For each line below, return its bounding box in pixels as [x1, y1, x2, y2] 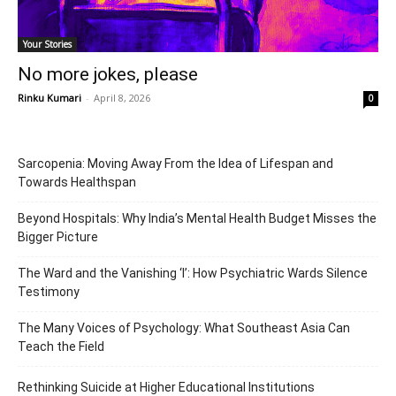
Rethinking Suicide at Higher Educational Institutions [18, 379, 315, 394]
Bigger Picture [18, 229, 98, 244]
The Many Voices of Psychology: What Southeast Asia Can [18, 320, 350, 335]
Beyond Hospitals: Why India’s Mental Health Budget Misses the [18, 210, 377, 225]
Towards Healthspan [18, 174, 136, 189]
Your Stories [23, 37, 72, 50]
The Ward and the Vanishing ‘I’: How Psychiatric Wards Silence [18, 265, 368, 280]
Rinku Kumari [18, 90, 81, 104]
